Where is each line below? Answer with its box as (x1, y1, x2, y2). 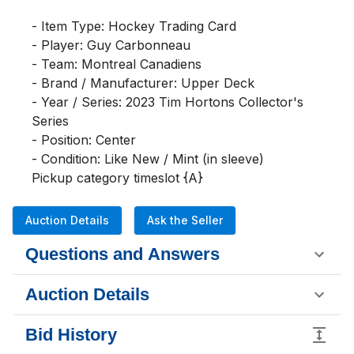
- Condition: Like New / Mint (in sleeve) (32, 151, 264, 167)
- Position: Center (32, 132, 136, 148)
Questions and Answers (25, 244, 220, 264)
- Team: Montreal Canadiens (32, 56, 201, 72)
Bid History (25, 325, 117, 345)
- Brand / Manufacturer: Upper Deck (32, 75, 254, 91)
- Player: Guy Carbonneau (32, 37, 190, 53)
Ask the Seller (147, 213, 223, 227)
